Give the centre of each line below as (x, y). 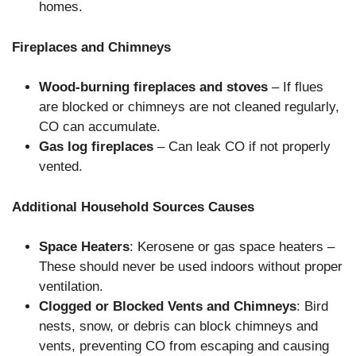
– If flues (296, 87)
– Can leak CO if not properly (242, 147)
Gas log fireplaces (96, 147)
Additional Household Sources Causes (133, 207)
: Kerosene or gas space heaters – (232, 247)
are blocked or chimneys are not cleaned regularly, (189, 107)
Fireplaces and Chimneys (91, 47)
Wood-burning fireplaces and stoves (153, 87)
